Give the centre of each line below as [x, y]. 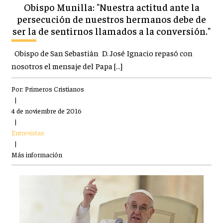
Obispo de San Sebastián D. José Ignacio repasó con [102, 53]
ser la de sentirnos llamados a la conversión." [111, 31]
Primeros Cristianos [54, 88]
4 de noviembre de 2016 [46, 110]
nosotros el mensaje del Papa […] [67, 66]
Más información [37, 154]
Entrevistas [28, 132]
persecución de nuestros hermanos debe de [111, 19]
